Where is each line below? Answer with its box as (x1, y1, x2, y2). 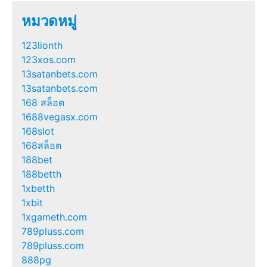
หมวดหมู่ (21, 13, 77, 30)
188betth (21, 168, 61, 181)
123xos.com (21, 54, 76, 66)
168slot (21, 125, 54, 138)
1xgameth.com (21, 211, 87, 223)
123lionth (21, 39, 63, 52)
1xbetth (21, 182, 55, 195)
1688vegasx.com (21, 111, 98, 123)
